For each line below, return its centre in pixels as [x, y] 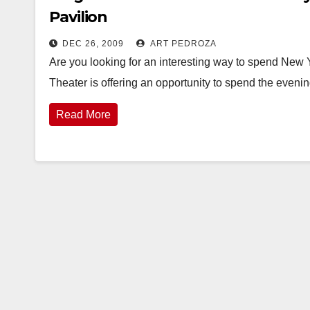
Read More [83, 115]
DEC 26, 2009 [93, 44]
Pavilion [79, 17]
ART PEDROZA [182, 44]
